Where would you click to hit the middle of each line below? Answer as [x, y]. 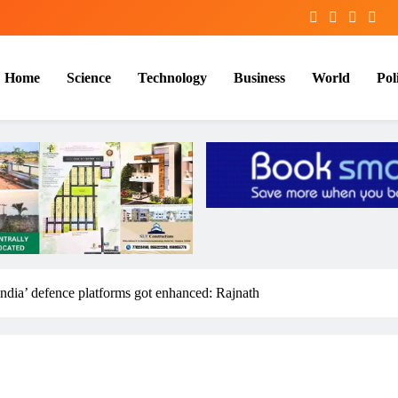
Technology [172, 77]
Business [259, 77]
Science [89, 77]
